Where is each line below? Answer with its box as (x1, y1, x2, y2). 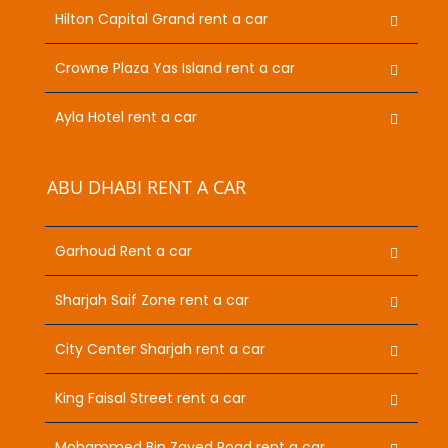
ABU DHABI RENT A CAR (47, 174, 247, 199)
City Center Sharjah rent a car (55, 338, 265, 359)
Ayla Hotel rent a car (55, 106, 197, 127)
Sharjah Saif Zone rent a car (55, 289, 249, 310)
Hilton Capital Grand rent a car (55, 8, 268, 29)
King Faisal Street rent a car (55, 387, 246, 408)
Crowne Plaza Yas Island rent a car (55, 57, 295, 78)
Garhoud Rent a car (55, 240, 192, 261)
